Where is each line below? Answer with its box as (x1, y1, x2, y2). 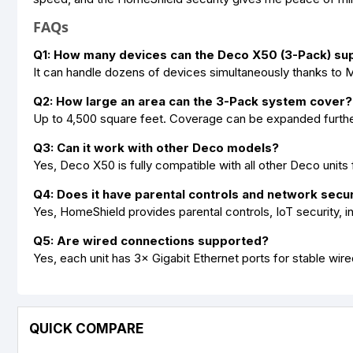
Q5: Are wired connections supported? (33, 233, 269, 248)
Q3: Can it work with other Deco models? (33, 140, 279, 155)
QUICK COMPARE (29, 321, 143, 336)
